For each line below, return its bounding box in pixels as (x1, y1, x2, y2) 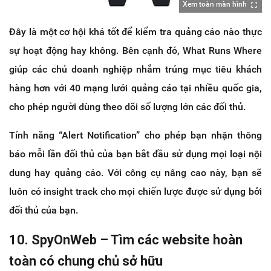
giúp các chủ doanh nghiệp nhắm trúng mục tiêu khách (9, 64, 262, 76)
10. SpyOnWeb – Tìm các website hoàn (9, 232, 243, 248)
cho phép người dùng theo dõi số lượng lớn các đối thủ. (9, 101, 246, 113)
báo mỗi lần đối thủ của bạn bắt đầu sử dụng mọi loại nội (9, 148, 262, 160)
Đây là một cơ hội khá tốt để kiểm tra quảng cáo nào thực (9, 26, 262, 38)
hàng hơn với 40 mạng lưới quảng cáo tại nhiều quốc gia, (9, 82, 262, 94)
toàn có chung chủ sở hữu (9, 253, 163, 269)
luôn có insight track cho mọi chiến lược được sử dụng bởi (9, 186, 262, 198)
